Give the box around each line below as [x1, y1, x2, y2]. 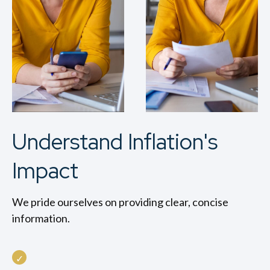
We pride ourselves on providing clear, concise [12, 195, 228, 209]
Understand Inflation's [12, 127, 218, 156]
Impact [12, 156, 78, 185]
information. [12, 212, 70, 225]
